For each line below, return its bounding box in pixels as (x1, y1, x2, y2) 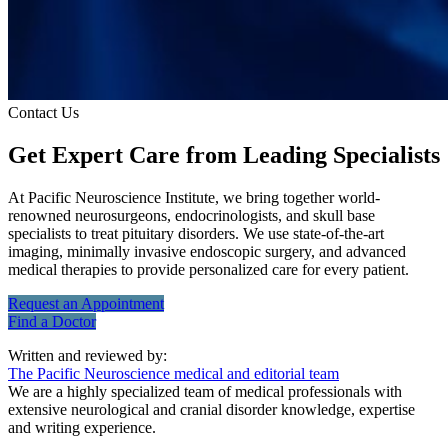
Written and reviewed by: (8, 346, 167, 364)
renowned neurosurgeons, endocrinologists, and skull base (8, 206, 375, 224)
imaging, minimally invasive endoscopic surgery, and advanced (8, 242, 406, 260)
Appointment (81, 294, 164, 312)
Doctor (52, 312, 96, 330)
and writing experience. (8, 418, 156, 436)
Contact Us (8, 103, 79, 121)
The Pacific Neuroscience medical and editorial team (8, 364, 339, 382)
